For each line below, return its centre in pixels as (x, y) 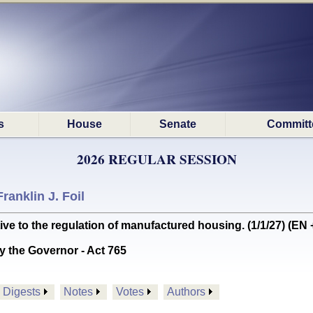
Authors (186, 292)
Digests (22, 292)
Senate (178, 124)
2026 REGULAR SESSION (156, 159)
